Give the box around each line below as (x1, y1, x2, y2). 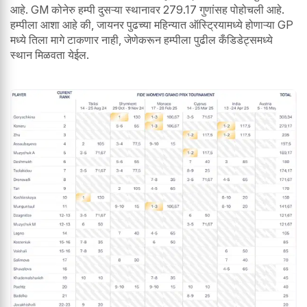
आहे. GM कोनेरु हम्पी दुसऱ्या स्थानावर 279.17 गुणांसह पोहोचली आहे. (10, 2, 284, 16)
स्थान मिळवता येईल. (10, 47, 89, 62)
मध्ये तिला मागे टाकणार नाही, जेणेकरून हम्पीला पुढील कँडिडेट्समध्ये (10, 32, 273, 47)
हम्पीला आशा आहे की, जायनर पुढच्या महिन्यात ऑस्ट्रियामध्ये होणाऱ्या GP (10, 17, 293, 32)
